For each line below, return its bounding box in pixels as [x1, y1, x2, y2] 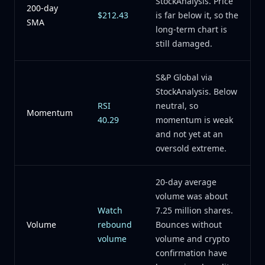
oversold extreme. [156, 143, 227, 154]
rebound [98, 219, 132, 230]
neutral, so [156, 100, 198, 111]
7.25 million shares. [156, 205, 233, 216]
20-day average [156, 176, 216, 188]
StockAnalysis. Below [156, 86, 237, 97]
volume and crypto [156, 233, 230, 244]
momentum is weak [156, 114, 233, 125]
